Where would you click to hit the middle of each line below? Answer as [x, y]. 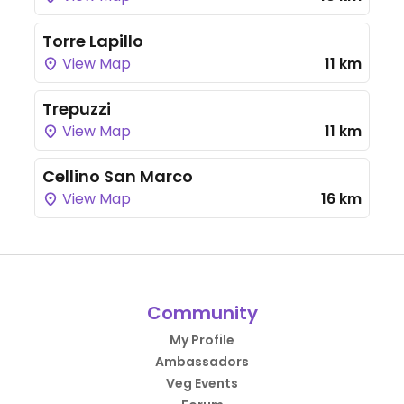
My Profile [202, 340]
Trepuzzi [77, 109]
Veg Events [202, 383]
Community [202, 313]
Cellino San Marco [118, 176]
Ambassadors [202, 362]
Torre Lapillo [93, 41]
